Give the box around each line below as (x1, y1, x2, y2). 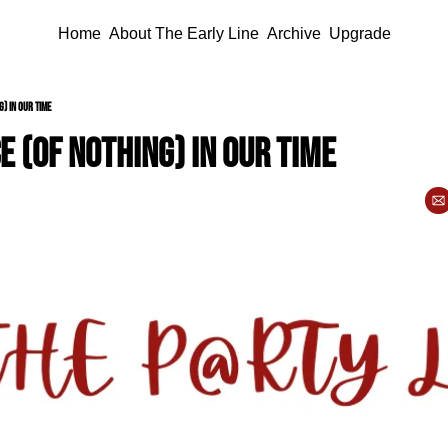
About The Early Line (108, 25, 259, 42)
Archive (266, 25, 321, 42)
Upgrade (328, 25, 391, 42)
